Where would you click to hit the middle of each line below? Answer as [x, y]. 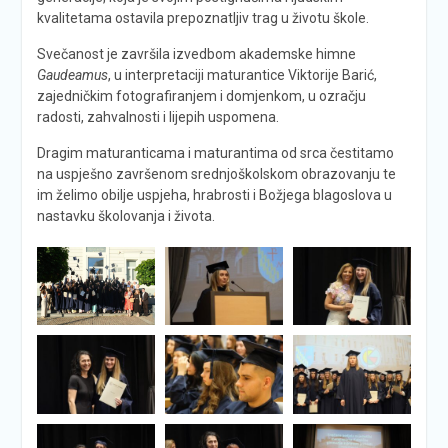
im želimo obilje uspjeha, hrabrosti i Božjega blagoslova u [214, 194]
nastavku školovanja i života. [125, 215]
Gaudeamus [72, 74]
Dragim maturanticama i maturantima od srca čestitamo [215, 152]
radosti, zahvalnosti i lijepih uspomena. [157, 116]
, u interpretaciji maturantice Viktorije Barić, [242, 74]
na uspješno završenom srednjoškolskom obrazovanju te [216, 173]
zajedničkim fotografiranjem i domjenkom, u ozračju [201, 95]
